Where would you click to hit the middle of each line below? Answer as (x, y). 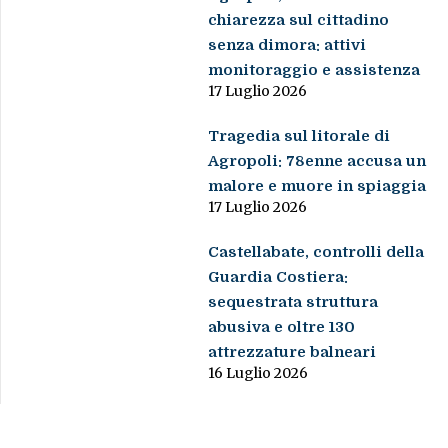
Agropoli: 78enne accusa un (317, 161)
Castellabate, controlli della (316, 252)
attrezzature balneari (292, 352)
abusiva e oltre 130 (282, 327)
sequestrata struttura (293, 302)
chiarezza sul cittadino (299, 20)
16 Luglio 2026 (258, 373)
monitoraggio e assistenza (314, 70)
